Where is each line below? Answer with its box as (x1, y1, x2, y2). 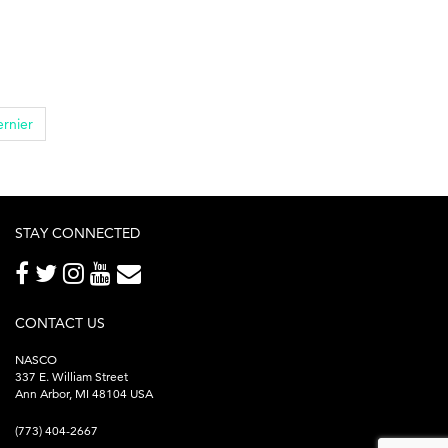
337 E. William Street (15, 368, 128, 384)
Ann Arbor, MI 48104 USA (15, 385, 153, 401)
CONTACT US (15, 313, 105, 332)
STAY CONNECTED (15, 223, 140, 242)
